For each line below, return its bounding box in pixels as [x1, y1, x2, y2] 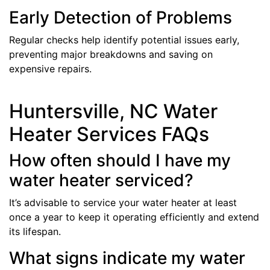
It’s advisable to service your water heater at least [9, 196, 237, 209]
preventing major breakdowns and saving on [9, 48, 213, 60]
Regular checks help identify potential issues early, [9, 33, 239, 46]
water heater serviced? [9, 169, 193, 190]
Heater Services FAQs [9, 122, 209, 146]
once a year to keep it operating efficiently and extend [9, 210, 259, 223]
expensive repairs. [9, 62, 92, 75]
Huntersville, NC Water [9, 99, 218, 123]
